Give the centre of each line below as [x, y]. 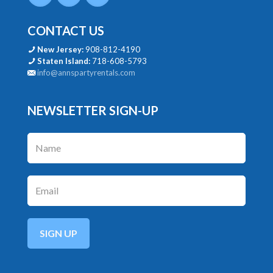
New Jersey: [60, 49]
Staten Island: [64, 61]
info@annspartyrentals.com [86, 72]
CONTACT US [66, 30]
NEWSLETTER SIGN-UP [93, 110]
